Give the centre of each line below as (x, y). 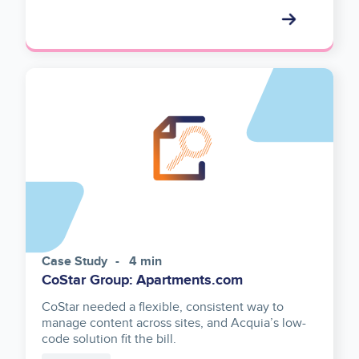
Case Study (75, 262)
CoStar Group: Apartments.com (142, 281)
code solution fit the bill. (109, 339)
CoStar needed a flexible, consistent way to (163, 307)
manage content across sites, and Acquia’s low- (174, 323)
